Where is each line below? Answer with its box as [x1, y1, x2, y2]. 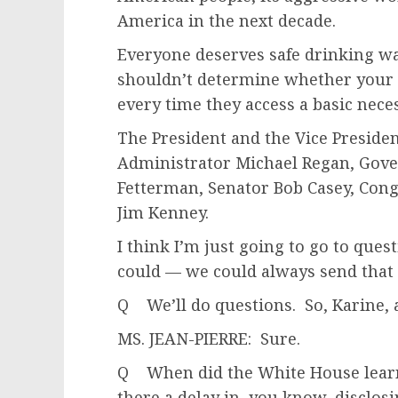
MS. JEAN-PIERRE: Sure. [117, 328, 300, 349]
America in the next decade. [117, 10, 336, 31]
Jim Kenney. [117, 202, 209, 223]
